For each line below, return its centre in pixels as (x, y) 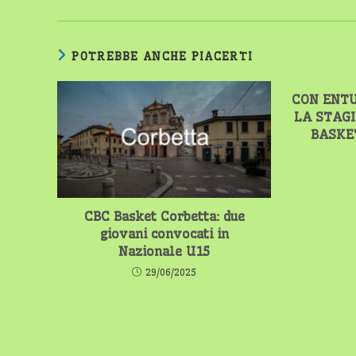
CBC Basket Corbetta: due (164, 217)
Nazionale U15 (164, 252)
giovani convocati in (164, 234)
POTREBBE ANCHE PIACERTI (163, 56)
